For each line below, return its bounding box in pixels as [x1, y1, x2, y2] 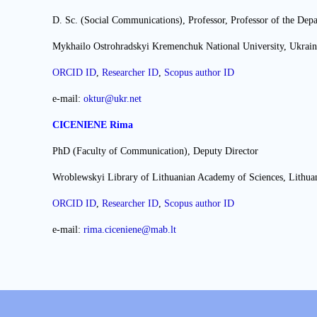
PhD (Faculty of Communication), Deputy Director [52, 145, 258, 156]
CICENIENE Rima [52, 119, 136, 130]
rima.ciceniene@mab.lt [83, 224, 176, 235]
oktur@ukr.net [83, 93, 142, 104]
